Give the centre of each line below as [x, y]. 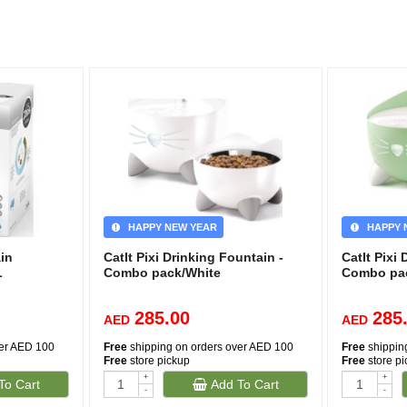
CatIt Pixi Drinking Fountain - [193, 257]
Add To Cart [243, 384]
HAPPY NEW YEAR [169, 227]
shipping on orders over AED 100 [210, 347]
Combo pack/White [162, 273]
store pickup [158, 361]
